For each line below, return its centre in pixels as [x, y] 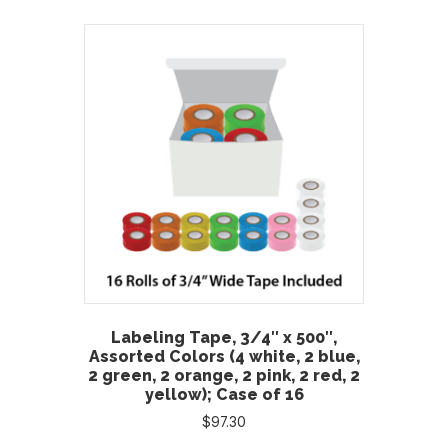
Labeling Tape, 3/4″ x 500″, [224, 338]
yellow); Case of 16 [224, 395]
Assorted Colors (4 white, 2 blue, [224, 357]
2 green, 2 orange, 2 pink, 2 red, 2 [224, 376]
